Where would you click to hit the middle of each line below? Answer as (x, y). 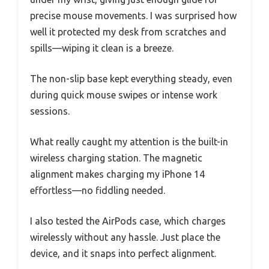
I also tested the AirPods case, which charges (128, 221)
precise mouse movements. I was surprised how (133, 15)
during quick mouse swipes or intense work (124, 95)
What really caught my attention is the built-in (129, 141)
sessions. (50, 111)
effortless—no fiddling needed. (98, 190)
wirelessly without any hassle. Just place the (125, 237)
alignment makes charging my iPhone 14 (117, 174)
